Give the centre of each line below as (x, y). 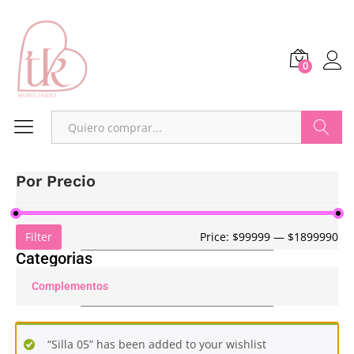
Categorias (54, 258)
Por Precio (56, 181)
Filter (39, 237)
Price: (216, 237)
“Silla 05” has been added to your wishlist (157, 344)
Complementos (70, 286)
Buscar (322, 160)
